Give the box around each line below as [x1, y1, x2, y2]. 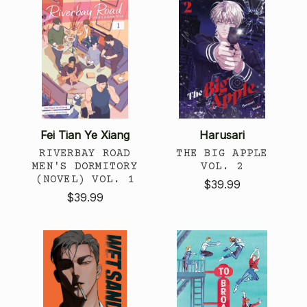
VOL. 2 [201, 160, 243, 173]
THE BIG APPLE [176, 147, 268, 160]
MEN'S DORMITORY [32, 160, 138, 173]
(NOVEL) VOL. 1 [36, 173, 134, 186]
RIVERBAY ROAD [39, 147, 131, 160]
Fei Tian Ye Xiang [40, 127, 130, 142]
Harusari [199, 127, 245, 142]
